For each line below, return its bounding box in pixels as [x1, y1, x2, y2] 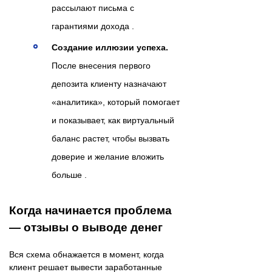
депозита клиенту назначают [52, 78, 166, 89]
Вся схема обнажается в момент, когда [9, 249, 164, 259]
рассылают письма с [52, 2, 134, 13]
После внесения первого [52, 60, 151, 70]
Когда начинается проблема [9, 203, 172, 217]
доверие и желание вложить [52, 151, 164, 161]
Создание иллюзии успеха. [52, 42, 168, 52]
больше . [52, 169, 87, 180]
